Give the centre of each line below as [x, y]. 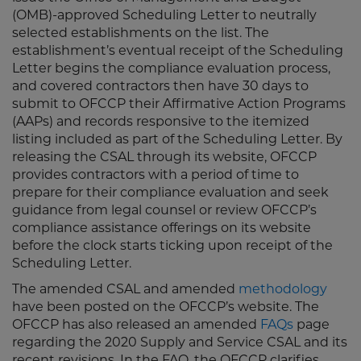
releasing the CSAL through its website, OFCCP [164, 158]
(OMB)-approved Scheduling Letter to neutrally [164, 16]
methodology [283, 290]
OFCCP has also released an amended [136, 326]
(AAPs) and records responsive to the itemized [161, 122]
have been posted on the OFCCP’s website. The [166, 308]
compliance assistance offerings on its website [162, 229]
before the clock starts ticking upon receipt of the [172, 247]
